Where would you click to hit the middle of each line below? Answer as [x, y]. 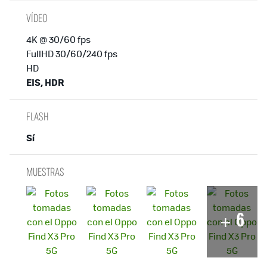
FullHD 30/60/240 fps [72, 53]
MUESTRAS [45, 171]
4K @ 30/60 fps [58, 39]
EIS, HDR [45, 82]
